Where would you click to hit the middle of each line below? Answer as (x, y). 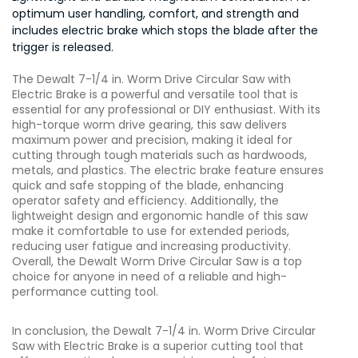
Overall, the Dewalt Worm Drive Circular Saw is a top (157, 261)
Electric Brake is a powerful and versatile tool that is (155, 94)
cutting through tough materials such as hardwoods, (159, 155)
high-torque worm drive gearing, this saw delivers (149, 125)
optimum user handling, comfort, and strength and (155, 14)
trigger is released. (63, 47)
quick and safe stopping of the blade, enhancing (148, 185)
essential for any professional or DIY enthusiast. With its (166, 109)
